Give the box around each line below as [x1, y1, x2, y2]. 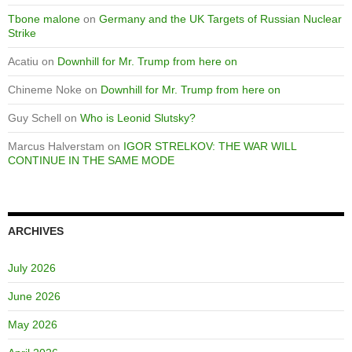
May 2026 [8, 318, 57, 332]
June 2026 [8, 290, 60, 303]
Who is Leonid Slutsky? [80, 112, 196, 125]
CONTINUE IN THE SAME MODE [8, 154, 174, 167]
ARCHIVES [8, 225, 64, 238]
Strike [8, 27, 36, 40]
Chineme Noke [8, 83, 82, 97]
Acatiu [8, 55, 38, 68]
